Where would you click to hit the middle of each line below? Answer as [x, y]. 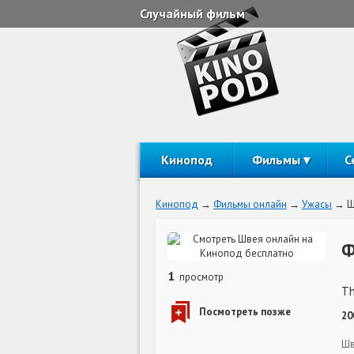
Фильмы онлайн [250, 204]
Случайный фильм [192, 13]
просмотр [200, 277]
